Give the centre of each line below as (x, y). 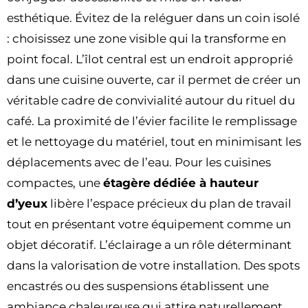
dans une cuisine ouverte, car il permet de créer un (154, 79)
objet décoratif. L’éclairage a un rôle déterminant (149, 244)
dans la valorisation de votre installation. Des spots (153, 265)
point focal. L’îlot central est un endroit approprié (150, 59)
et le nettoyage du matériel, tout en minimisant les (154, 141)
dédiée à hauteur (206, 183)
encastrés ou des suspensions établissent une (138, 286)
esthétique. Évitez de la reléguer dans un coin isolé (153, 18)
